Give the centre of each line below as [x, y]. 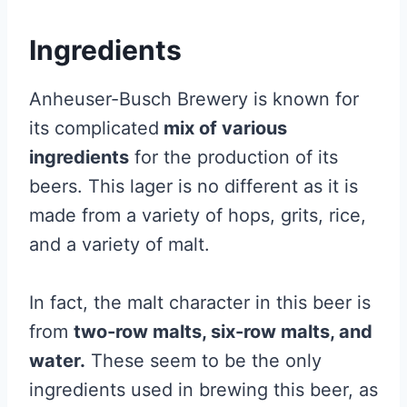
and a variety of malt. [119, 245]
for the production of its [233, 158]
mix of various [223, 129]
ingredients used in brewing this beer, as [203, 390]
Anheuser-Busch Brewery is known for [194, 99]
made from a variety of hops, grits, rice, [198, 216]
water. [57, 361]
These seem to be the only [203, 361]
